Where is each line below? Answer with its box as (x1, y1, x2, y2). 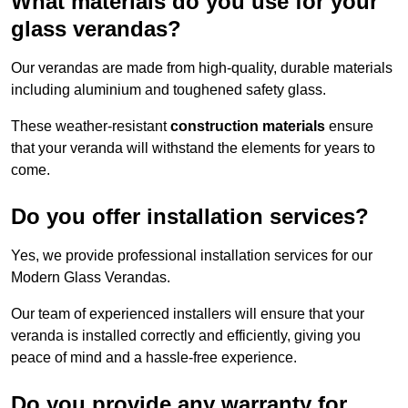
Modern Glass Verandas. (11, 270, 170, 286)
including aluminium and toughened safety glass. (11, 82, 326, 98)
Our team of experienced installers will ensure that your (11, 306, 364, 322)
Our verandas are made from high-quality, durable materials (11, 60, 393, 76)
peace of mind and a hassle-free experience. (11, 350, 297, 366)
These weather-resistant (11, 118, 170, 135)
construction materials (170, 118, 325, 135)
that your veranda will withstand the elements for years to (11, 140, 375, 157)
